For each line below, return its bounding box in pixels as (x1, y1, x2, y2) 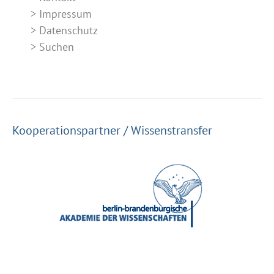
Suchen (39, 40, 74, 54)
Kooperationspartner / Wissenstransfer (12, 122, 212, 139)
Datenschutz (39, 23, 98, 38)
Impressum (39, 7, 92, 21)
